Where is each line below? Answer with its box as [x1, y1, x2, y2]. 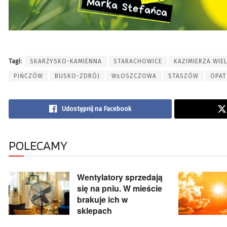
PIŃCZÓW [14, 72, 43, 80]
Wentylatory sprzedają [77, 171, 163, 183]
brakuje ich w [77, 193, 128, 205]
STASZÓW [168, 72, 199, 80]
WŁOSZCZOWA [111, 72, 157, 80]
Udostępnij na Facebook [61, 104, 131, 112]
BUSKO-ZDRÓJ [55, 72, 100, 80]
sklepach [77, 204, 112, 216]
